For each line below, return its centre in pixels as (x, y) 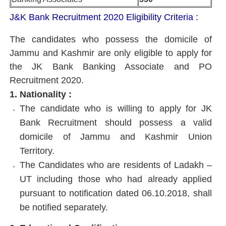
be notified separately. (64, 207)
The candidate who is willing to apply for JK (116, 108)
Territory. (38, 151)
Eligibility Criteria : (162, 17)
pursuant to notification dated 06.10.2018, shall (116, 193)
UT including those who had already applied (116, 179)
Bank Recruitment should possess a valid (116, 122)
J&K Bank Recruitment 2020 (68, 17)
